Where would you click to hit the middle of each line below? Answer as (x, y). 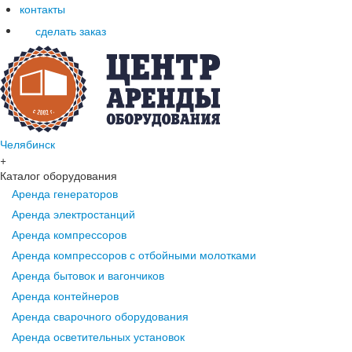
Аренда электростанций (73, 214)
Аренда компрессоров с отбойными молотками (134, 255)
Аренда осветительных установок (98, 337)
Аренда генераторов (65, 194)
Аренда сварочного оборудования (100, 316)
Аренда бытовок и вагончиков (88, 275)
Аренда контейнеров (65, 296)
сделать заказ (71, 30)
